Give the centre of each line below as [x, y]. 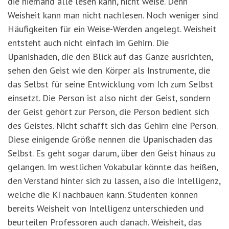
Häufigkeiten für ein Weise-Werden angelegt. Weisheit [112, 29]
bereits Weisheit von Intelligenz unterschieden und [106, 209]
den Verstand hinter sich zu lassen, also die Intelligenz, [114, 181]
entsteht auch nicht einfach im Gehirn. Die [88, 43]
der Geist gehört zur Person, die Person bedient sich [108, 112]
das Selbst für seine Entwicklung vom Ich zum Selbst [110, 84]
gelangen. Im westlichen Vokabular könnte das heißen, [113, 167]
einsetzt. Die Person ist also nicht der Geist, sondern [109, 98]
